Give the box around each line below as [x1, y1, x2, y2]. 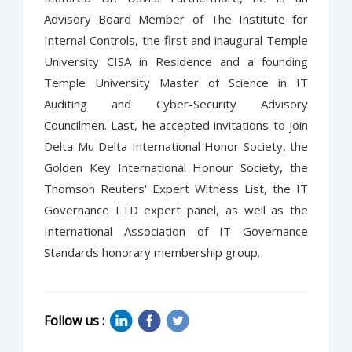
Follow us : [44, 312, 104, 330]
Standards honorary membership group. [44, 244, 260, 261]
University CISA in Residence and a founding [44, 53, 308, 70]
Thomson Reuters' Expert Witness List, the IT [44, 181, 308, 197]
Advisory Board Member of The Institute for [44, 11, 308, 27]
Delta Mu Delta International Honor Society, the [44, 138, 308, 155]
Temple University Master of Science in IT [44, 75, 308, 91]
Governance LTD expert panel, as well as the [44, 202, 308, 218]
